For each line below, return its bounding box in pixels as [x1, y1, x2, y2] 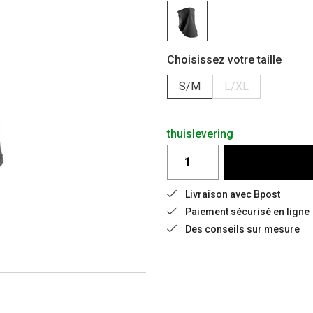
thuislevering [167, 126, 233, 140]
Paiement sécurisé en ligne [185, 205, 310, 217]
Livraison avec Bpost [185, 188, 280, 200]
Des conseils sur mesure [185, 223, 300, 235]
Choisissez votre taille [167, 52, 282, 66]
